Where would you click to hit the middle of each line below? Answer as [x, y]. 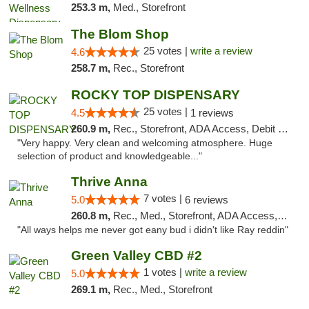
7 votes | [164, 198]
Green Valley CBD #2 [136, 256]
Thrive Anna [109, 182]
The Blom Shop [120, 34]
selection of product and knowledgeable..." [110, 156]
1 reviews [212, 113]
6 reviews [206, 200]
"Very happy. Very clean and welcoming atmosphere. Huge [145, 143]
